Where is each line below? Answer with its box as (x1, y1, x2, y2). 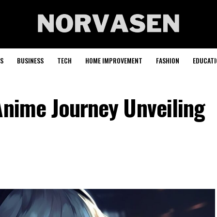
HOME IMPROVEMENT (85, 55, 142, 65)
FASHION (156, 55, 179, 65)
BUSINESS (17, 55, 44, 65)
